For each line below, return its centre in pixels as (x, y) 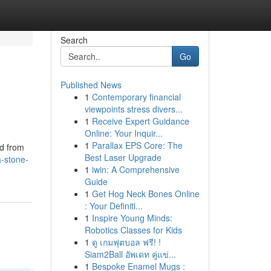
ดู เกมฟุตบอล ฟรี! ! (126, 242)
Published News (91, 85)
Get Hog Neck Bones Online (145, 194)
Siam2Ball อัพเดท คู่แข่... (130, 254)
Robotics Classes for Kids (133, 230)
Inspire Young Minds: (132, 218)
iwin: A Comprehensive (135, 169)
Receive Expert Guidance (140, 121)
